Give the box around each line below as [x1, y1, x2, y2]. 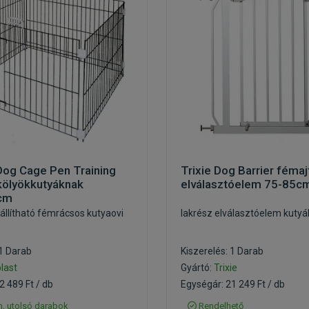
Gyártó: [181, 262, 214, 273]
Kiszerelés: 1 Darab [181, 246, 263, 257]
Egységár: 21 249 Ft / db [181, 279, 285, 290]
